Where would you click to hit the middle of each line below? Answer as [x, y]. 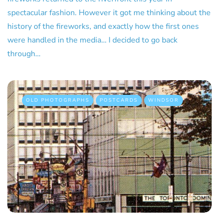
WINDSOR [164, 100]
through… [24, 54]
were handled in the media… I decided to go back [92, 40]
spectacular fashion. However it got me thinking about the [109, 13]
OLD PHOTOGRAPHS [58, 100]
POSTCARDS [119, 100]
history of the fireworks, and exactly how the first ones [103, 27]
